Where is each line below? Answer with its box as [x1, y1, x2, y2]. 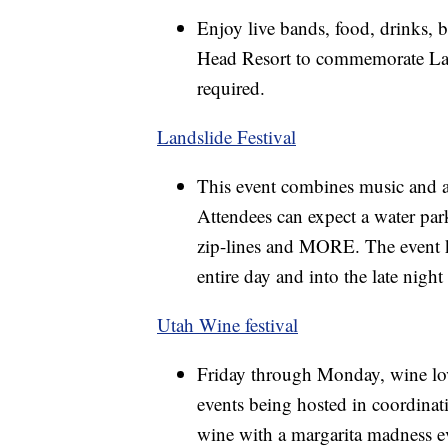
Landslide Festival [157, 123, 296, 149]
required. [197, 74, 265, 100]
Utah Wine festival [157, 311, 298, 337]
